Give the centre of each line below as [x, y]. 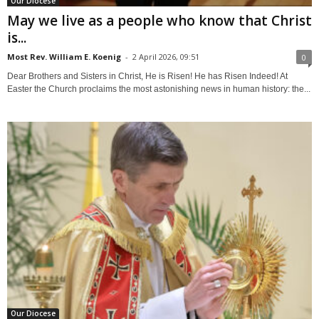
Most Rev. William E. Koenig [64, 56]
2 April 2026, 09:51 [166, 56]
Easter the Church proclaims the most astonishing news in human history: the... [159, 89]
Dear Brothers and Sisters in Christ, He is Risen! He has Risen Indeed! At [147, 76]
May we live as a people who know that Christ [159, 20]
